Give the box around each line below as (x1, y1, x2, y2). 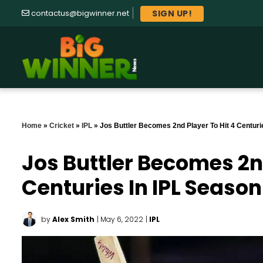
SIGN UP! (152, 7, 192, 19)
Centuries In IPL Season (22, 173, 262, 203)
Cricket (49, 122, 74, 130)
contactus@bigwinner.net (31, 8, 129, 19)
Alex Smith (52, 214, 95, 225)
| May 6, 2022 (97, 214, 143, 225)
